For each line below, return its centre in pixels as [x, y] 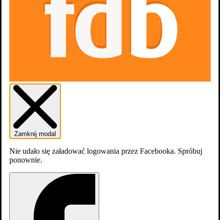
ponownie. [26, 160]
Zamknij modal [35, 134]
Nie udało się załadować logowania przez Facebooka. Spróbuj [106, 151]
